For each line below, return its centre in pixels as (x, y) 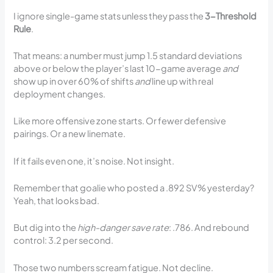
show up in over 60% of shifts (74, 81)
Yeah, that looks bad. (57, 201)
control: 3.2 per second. (64, 240)
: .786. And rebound (209, 228)
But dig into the (46, 228)
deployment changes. (60, 94)
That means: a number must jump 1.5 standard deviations (128, 55)
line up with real (182, 81)
